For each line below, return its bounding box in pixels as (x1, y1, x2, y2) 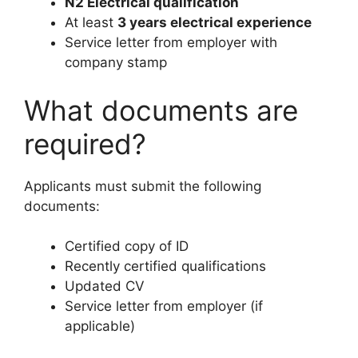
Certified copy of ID (65, 238, 189, 255)
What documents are (24, 93, 298, 127)
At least (65, 14, 117, 31)
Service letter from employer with (65, 34, 277, 51)
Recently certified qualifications (65, 258, 266, 275)
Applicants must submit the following (24, 177, 261, 194)
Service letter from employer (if (65, 298, 263, 315)
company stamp (65, 54, 167, 71)
